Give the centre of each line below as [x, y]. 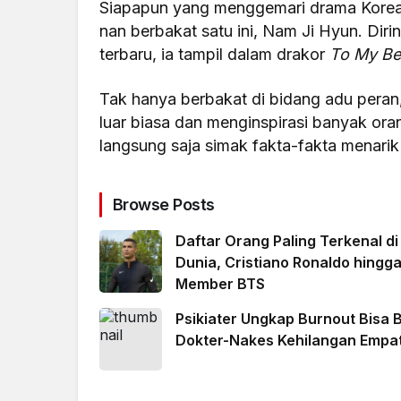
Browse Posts [164, 205]
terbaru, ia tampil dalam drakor [215, 55]
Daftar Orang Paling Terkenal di [287, 241]
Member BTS [220, 284]
